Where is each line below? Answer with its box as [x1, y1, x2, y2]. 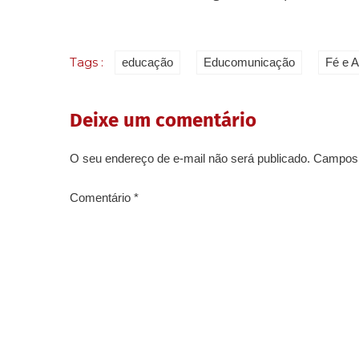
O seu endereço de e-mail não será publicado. [70, 151, 310, 165]
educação [122, 54, 173, 69]
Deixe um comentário [70, 108, 256, 131]
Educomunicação [204, 54, 295, 69]
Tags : [70, 54, 107, 70]
